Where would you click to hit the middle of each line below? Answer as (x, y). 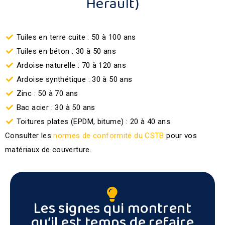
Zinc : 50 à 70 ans (47, 93)
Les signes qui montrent (113, 209)
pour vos (181, 136)
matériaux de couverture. (48, 150)
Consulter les (29, 136)
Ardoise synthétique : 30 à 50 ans (74, 79)
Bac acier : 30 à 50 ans (56, 107)
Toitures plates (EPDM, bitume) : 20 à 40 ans (93, 122)
